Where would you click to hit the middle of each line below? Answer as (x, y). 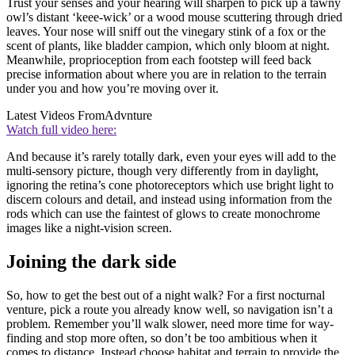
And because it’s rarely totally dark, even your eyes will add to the (171, 156)
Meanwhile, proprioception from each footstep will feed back (159, 59)
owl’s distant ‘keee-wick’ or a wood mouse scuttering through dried (174, 17)
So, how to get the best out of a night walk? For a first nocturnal (166, 295)
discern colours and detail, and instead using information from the (169, 199)
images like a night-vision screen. (89, 227)
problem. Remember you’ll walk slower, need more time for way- (170, 323)
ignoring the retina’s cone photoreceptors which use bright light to (170, 185)
